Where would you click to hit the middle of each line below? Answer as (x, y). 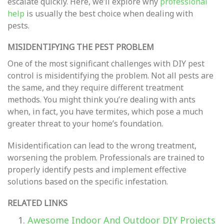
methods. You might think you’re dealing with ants (101, 99)
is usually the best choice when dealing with (109, 13)
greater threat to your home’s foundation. (85, 123)
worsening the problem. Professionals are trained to (106, 157)
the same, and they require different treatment (95, 87)
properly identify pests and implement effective (97, 169)
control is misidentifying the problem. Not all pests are (110, 75)
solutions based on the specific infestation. (88, 181)
